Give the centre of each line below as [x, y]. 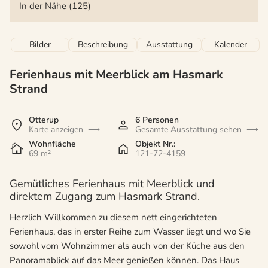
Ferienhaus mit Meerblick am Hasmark [116, 75]
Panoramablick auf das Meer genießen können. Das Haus [124, 261]
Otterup [44, 120]
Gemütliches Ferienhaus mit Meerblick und [112, 184]
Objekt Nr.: [155, 144]
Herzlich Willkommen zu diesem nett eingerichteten [113, 217]
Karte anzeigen [56, 130]
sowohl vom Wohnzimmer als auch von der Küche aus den [127, 246]
